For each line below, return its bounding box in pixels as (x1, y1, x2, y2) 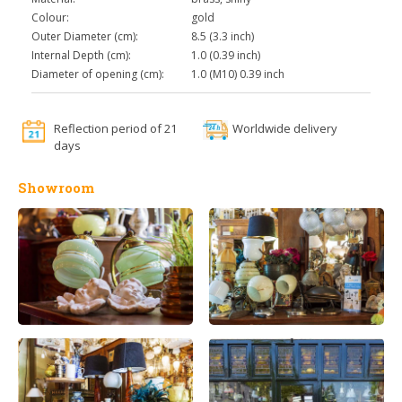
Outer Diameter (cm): (31, 29, 138, 45)
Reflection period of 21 (54, 120, 177, 137)
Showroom (18, 179, 94, 197)
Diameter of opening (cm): (31, 66, 164, 83)
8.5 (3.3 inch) (191, 29, 254, 45)
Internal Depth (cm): (31, 48, 131, 64)
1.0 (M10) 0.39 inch (191, 66, 284, 83)
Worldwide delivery (232, 120, 337, 137)
